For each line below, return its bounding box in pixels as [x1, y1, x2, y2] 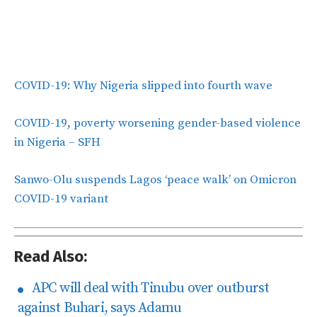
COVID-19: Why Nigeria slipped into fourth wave [14, 77, 272, 93]
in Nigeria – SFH [14, 134, 100, 150]
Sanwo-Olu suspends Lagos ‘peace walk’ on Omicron [14, 171, 296, 188]
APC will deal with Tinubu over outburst [25, 279, 270, 297]
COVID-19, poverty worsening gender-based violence [14, 115, 301, 131]
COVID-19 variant [14, 190, 108, 207]
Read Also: [14, 246, 87, 266]
